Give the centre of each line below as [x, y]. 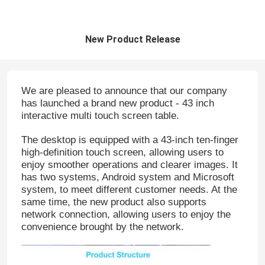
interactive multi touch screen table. [100, 116]
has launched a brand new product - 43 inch [117, 104]
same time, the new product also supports [114, 202]
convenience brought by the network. [102, 227]
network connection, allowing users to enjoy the [126, 215]
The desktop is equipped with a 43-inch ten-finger [130, 140]
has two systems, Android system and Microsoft [127, 177]
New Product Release [132, 40]
